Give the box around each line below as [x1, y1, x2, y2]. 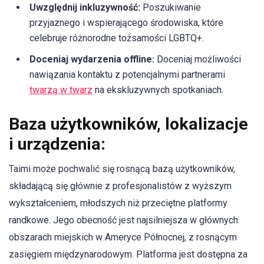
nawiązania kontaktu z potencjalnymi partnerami [29, 68, 225, 80]
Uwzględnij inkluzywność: [29, 1, 140, 13]
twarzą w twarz [29, 84, 93, 95]
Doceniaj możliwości [154, 53, 241, 65]
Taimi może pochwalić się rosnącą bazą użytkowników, [9, 163, 235, 174]
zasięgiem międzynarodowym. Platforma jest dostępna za [9, 248, 247, 260]
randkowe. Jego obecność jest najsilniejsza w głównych [9, 214, 238, 226]
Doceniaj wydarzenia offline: [29, 53, 154, 65]
